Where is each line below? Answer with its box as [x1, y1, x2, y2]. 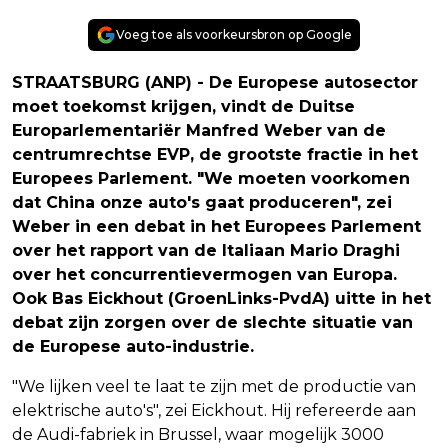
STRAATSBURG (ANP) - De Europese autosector [12, 73, 418, 93]
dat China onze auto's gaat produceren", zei [12, 193, 392, 213]
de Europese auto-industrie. [12, 337, 254, 357]
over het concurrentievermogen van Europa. [12, 265, 397, 285]
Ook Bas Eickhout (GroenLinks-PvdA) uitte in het [12, 289, 431, 309]
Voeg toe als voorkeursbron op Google [116, 27, 352, 43]
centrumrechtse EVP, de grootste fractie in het [12, 145, 418, 165]
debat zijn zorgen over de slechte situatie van [12, 313, 413, 333]
